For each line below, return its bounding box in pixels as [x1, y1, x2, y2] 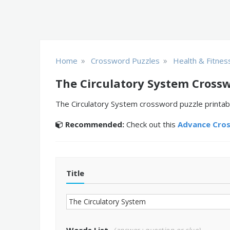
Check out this [124, 119, 178, 129]
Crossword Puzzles [91, 55, 160, 66]
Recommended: [65, 119, 124, 129]
